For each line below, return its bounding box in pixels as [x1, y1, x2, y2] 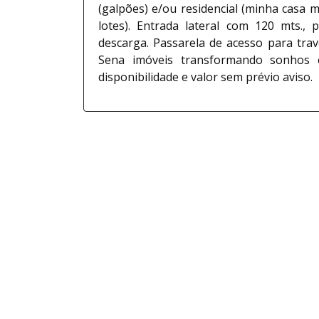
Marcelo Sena [184, 132, 304, 156]
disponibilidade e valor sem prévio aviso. [98, 69, 313, 85]
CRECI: [214, 166, 232, 174]
